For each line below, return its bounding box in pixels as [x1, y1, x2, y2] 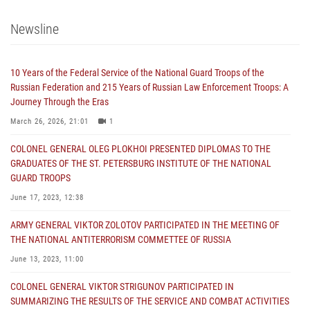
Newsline [10, 20, 59, 37]
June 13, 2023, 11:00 [10, 254, 84, 264]
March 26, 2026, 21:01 [10, 116, 89, 126]
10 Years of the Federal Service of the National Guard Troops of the [10, 66, 264, 78]
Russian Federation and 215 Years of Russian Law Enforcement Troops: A [10, 81, 289, 93]
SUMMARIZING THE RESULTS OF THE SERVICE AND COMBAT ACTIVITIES [10, 295, 289, 307]
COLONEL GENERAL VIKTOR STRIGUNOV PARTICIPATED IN [10, 280, 234, 292]
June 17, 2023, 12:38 [10, 192, 84, 202]
